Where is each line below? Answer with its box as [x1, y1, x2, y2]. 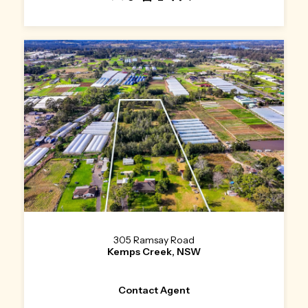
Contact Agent [118, 283, 190, 296]
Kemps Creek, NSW [107, 245, 201, 258]
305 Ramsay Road [113, 233, 195, 246]
